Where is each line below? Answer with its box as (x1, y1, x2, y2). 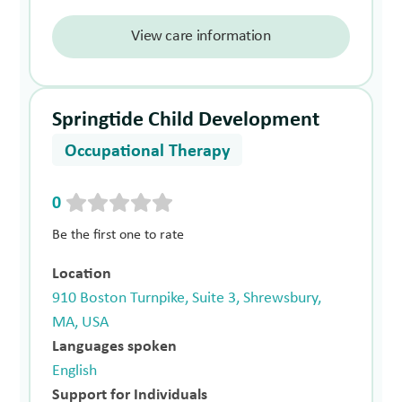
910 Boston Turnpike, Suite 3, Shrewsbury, (52, 290, 322, 308)
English (52, 363, 98, 380)
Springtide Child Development (52, 109, 320, 131)
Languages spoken (52, 338, 178, 356)
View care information (131, 27, 271, 45)
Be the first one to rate (52, 228, 185, 243)
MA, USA (52, 314, 109, 332)
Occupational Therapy (65, 142, 231, 161)
